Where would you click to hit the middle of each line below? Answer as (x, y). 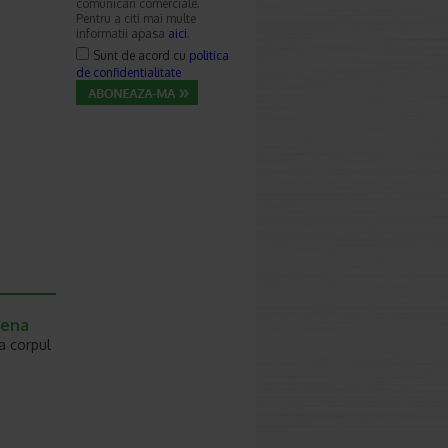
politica (209, 55)
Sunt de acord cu (141, 55)
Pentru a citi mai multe (136, 18)
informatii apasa (122, 33)
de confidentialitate (128, 72)
